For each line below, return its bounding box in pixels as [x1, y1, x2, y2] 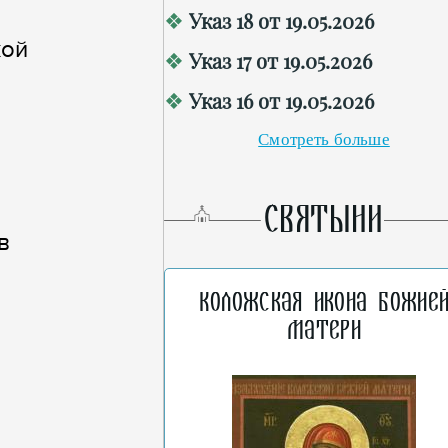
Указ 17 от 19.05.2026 [189, 47, 372, 74]
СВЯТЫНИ [264, 200, 384, 240]
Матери [287, 317, 361, 345]
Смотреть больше [258, 130, 390, 149]
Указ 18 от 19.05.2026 [189, 7, 374, 34]
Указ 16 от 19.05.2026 [189, 87, 374, 114]
